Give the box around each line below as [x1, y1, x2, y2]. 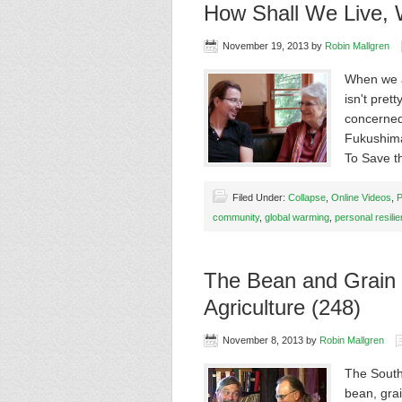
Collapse [288, 192, 326, 203]
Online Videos [331, 192, 391, 203]
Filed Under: [232, 192, 288, 203]
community [213, 212, 259, 223]
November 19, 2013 [223, 40, 309, 51]
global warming [265, 212, 329, 223]
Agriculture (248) [204, 295, 361, 319]
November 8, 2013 [223, 335, 303, 345]
